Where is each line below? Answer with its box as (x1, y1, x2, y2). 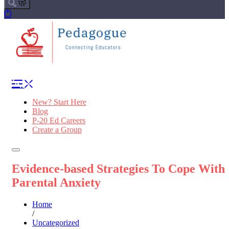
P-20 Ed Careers (32, 116, 85, 125)
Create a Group (32, 125, 82, 134)
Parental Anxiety (12, 176, 101, 190)
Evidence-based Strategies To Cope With (12, 162, 225, 176)
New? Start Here (32, 98, 86, 107)
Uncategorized (32, 218, 79, 227)
